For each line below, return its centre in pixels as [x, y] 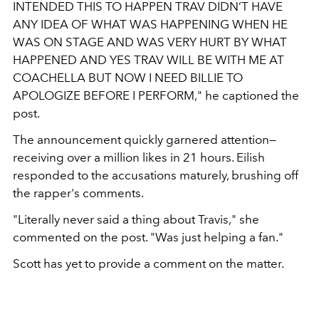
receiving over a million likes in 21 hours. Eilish [139, 158]
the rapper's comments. [79, 193]
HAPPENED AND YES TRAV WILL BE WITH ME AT [148, 60]
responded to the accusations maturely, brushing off [156, 176]
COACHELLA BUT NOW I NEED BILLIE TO [128, 78]
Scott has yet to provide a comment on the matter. [150, 264]
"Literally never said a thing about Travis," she [136, 220]
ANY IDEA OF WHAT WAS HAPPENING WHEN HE [150, 25]
